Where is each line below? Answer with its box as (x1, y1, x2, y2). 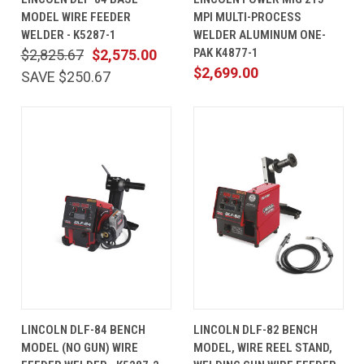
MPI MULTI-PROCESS (193, 10, 301, 25)
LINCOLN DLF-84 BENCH (20, 323, 145, 338)
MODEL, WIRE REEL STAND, (193, 340, 332, 356)
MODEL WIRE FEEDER (20, 10, 131, 25)
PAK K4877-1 (193, 45, 258, 61)
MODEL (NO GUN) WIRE (20, 340, 138, 356)
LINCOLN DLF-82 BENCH (193, 323, 318, 338)
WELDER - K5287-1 (20, 28, 116, 43)
